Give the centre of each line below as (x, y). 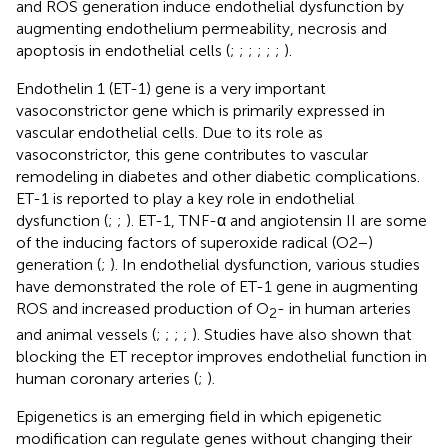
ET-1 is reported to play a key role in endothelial (185, 198)
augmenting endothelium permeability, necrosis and (201, 28)
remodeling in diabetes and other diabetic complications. (218, 176)
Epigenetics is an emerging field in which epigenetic (199, 416)
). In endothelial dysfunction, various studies (265, 264)
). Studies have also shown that (302, 334)
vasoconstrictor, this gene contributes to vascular (192, 154)
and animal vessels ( (86, 334)
